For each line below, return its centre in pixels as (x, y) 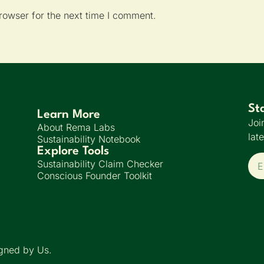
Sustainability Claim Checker (100, 164)
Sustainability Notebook (89, 139)
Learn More (69, 115)
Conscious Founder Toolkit (95, 176)
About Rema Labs (76, 128)
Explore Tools (73, 152)
